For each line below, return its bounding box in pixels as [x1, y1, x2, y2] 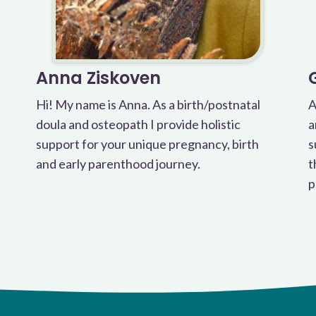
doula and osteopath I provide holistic [35, 116, 241, 132]
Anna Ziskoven [35, 66, 161, 90]
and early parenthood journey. [35, 156, 200, 171]
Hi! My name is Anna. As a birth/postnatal [35, 97, 260, 112]
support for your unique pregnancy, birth [35, 136, 259, 152]
